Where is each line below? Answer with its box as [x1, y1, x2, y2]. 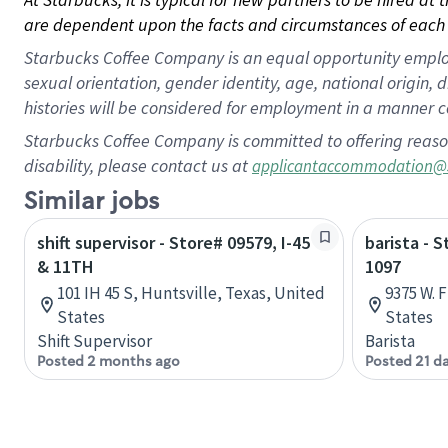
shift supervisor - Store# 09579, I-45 [37, 231, 310, 254]
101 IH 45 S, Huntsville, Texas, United [57, 282, 325, 304]
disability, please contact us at [24, 154, 252, 177]
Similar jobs [24, 186, 159, 217]
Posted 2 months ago [37, 352, 180, 370]
